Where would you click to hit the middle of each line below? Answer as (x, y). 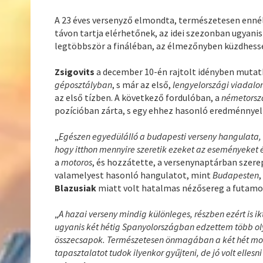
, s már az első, (143, 85)
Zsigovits (76, 72)
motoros (77, 162)
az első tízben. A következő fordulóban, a (138, 98)
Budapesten (236, 175)
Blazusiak (76, 188)
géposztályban (84, 85)
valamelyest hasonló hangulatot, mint (134, 175)
